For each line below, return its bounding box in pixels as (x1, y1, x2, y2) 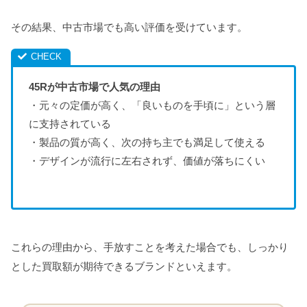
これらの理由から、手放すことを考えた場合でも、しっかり (11, 241, 288, 253)
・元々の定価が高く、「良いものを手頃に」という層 (28, 99, 275, 111)
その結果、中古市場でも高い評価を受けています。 (11, 21, 247, 34)
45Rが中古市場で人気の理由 (28, 80, 160, 93)
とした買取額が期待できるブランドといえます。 (11, 260, 237, 272)
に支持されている (28, 117, 111, 130)
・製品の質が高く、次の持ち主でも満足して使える (28, 136, 265, 148)
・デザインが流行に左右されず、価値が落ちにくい (28, 154, 265, 167)
